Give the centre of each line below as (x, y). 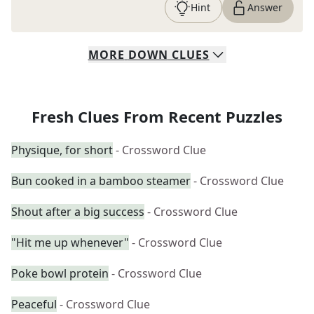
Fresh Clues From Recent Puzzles (157, 116)
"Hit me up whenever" (70, 243)
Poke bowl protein (60, 273)
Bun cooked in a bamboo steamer (101, 181)
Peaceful (34, 304)
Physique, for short (62, 150)
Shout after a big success (78, 212)
